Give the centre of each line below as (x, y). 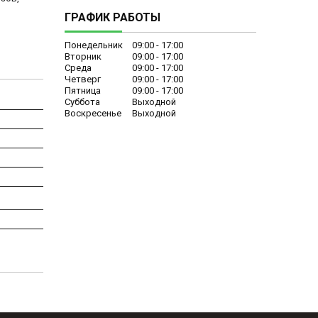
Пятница (83, 90)
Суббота (82, 102)
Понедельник (94, 45)
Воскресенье (93, 113)
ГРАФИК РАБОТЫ (113, 17)
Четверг (83, 79)
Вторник (83, 56)
